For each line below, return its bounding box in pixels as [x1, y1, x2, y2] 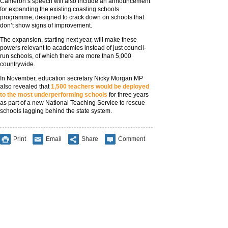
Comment [118, 135, 145, 142]
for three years [107, 91, 149, 98]
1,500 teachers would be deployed [51, 83, 149, 90]
